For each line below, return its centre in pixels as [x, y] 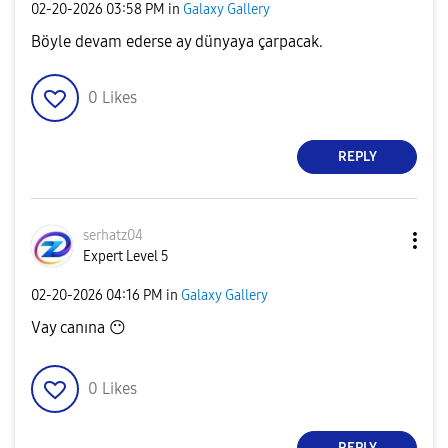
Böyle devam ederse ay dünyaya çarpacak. [177, 41]
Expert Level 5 [126, 256]
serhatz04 [113, 235]
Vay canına [70, 327]
